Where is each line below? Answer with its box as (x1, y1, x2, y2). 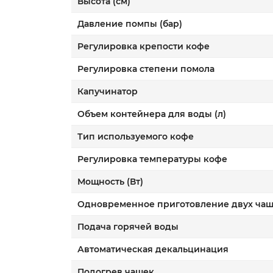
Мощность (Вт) (77, 176, 143, 187)
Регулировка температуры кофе (77, 154, 227, 165)
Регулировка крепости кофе (77, 41, 210, 52)
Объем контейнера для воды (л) (77, 108, 226, 119)
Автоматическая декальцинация (77, 244, 229, 255)
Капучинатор (77, 86, 138, 97)
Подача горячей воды (77, 221, 179, 232)
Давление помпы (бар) (77, 18, 182, 29)
